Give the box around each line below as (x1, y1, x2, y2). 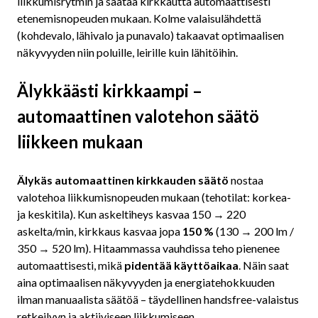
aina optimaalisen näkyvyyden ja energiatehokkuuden (17, 275, 275, 289)
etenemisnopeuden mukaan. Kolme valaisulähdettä (17, 11, 261, 25)
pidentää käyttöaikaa (124, 258, 238, 272)
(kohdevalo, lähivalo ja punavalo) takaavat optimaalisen (17, 28, 284, 42)
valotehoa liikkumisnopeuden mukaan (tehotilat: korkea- (17, 190, 291, 204)
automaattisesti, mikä (17, 258, 124, 272)
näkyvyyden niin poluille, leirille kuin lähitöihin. (17, 45, 238, 59)
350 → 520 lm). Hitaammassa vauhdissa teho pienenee (17, 241, 280, 255)
